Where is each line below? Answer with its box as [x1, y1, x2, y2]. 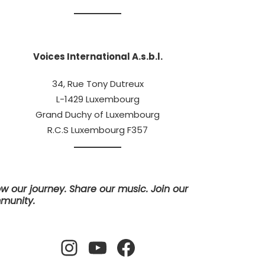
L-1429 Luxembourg [56, 93, 140, 106]
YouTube [86, 237, 96, 257]
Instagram [58, 237, 74, 257]
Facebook [115, 237, 123, 257]
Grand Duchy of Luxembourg [35, 108, 160, 121]
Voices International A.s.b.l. [33, 50, 163, 63]
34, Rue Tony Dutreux [51, 77, 144, 91]
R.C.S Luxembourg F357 [47, 124, 148, 137]
